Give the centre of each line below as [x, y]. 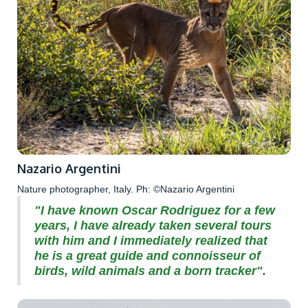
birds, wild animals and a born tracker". [150, 271]
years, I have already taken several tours [153, 226]
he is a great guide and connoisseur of [147, 256]
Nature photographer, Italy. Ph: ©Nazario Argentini [126, 189]
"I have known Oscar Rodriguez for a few [155, 211]
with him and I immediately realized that [151, 241]
